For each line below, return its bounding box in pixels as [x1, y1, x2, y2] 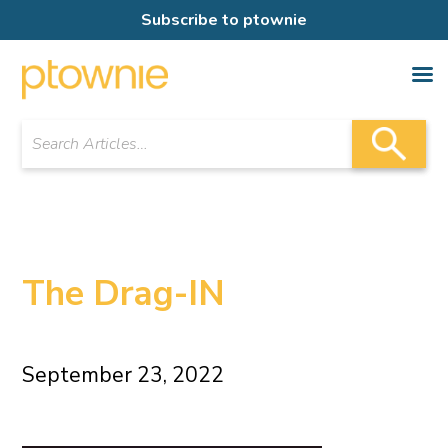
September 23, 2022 [22, 361, 225, 390]
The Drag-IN [22, 270, 226, 318]
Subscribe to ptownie [141, 9, 307, 31]
